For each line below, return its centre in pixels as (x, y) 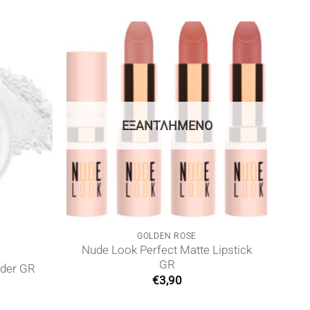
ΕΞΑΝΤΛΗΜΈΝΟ (167, 125)
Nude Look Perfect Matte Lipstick (167, 250)
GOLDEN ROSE (167, 235)
